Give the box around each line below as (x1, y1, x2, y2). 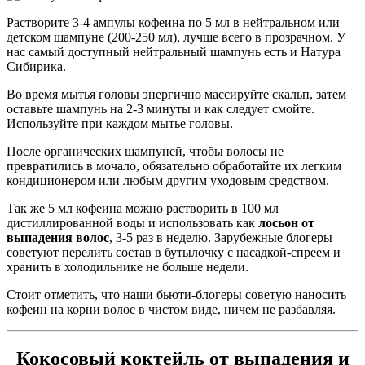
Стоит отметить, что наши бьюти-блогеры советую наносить (7, 287, 346, 301)
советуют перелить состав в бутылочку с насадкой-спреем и (7, 244, 341, 259)
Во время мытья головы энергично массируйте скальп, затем (7, 86, 346, 101)
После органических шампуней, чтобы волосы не (7, 143, 284, 158)
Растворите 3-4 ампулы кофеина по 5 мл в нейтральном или (7, 15, 340, 29)
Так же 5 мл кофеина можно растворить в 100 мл (7, 200, 279, 215)
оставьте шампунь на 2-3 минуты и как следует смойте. (7, 101, 314, 116)
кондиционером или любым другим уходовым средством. (7, 173, 329, 187)
